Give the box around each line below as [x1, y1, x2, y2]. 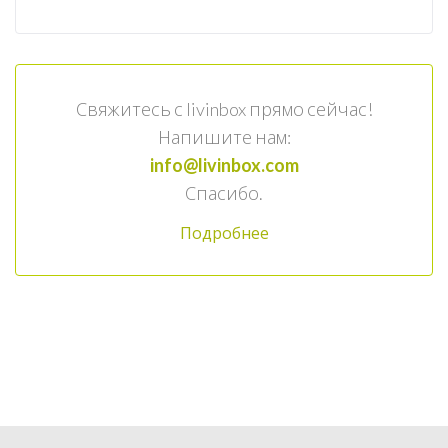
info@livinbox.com [149, 154, 299, 177]
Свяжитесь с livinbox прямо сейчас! [75, 98, 373, 121]
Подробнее [179, 222, 269, 246]
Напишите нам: [157, 126, 291, 149]
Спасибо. [185, 182, 263, 205]
